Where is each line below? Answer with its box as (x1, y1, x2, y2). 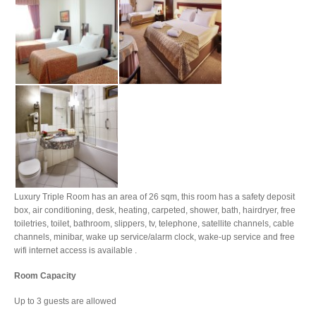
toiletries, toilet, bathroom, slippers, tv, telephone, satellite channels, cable (14, 219, 294, 229)
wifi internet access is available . (14, 245, 137, 255)
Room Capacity (14, 271, 76, 281)
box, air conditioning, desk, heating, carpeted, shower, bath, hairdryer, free (14, 205, 296, 215)
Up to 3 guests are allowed (14, 296, 116, 306)
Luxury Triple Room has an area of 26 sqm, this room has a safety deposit (14, 192, 295, 202)
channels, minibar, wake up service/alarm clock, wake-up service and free (14, 232, 295, 242)
